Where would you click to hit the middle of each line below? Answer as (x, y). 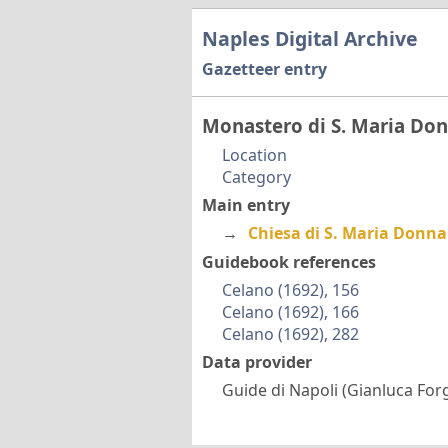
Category (256, 177)
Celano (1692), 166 (290, 311)
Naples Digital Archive (309, 38)
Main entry (245, 205)
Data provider (256, 361)
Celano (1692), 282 (290, 333)
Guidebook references (288, 261)
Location (254, 155)
